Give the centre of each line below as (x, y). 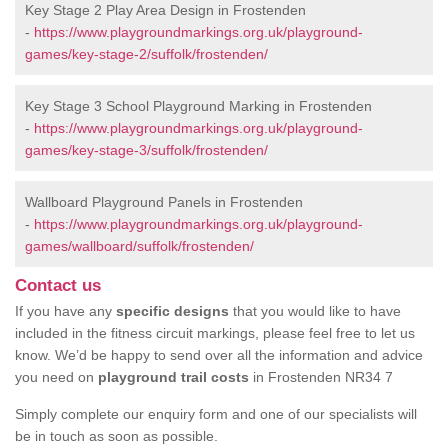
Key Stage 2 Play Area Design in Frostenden (165, 10)
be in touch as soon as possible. (116, 436)
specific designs (172, 311)
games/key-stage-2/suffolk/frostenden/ (146, 54)
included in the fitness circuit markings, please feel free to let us (215, 333)
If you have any (65, 311)
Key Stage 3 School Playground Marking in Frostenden (198, 106)
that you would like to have (315, 311)
